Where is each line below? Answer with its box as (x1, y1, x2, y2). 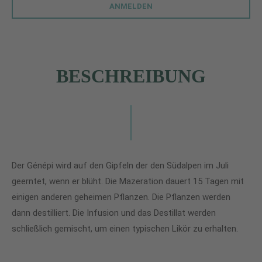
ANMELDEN (109, 2, 153, 11)
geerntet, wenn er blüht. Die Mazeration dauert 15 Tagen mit (12, 176, 244, 187)
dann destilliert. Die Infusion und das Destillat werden (12, 208, 216, 218)
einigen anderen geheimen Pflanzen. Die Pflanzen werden (12, 192, 230, 202)
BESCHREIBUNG (56, 65, 206, 87)
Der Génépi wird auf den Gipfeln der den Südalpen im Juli (12, 160, 229, 171)
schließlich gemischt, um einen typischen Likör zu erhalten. (12, 223, 238, 234)
